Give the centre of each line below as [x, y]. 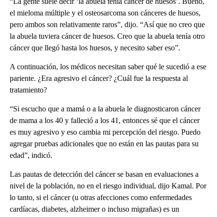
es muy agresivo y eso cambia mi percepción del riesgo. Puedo [105, 132]
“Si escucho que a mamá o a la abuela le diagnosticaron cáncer [105, 108]
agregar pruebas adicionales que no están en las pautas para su [104, 143]
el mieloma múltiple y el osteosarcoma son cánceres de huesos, [105, 13]
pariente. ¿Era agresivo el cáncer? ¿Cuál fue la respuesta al [99, 78]
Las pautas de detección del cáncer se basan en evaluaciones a [104, 174]
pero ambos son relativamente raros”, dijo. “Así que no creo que [107, 24]
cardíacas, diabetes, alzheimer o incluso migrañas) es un [94, 209]
